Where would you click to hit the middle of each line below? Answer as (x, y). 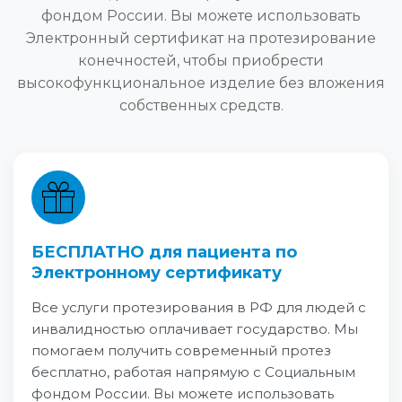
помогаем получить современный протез (181, 350)
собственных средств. (201, 105)
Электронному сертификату (157, 273)
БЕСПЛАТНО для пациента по (164, 252)
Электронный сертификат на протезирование (201, 38)
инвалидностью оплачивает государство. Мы (195, 329)
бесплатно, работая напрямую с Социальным (193, 372)
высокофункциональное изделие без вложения (201, 83)
